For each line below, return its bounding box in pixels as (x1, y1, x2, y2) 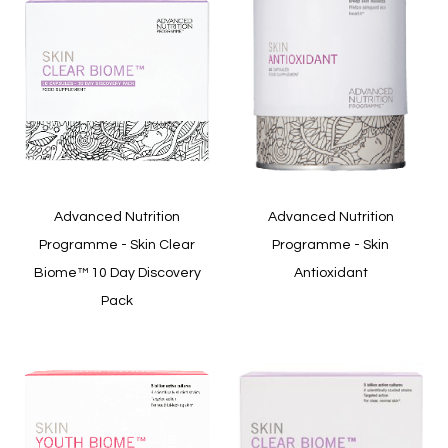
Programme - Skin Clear (39, 238, 196, 253)
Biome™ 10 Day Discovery (33, 266, 201, 281)
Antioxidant (293, 266, 368, 281)
